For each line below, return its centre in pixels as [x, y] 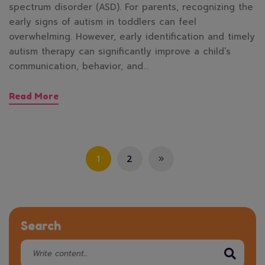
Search [41, 226]
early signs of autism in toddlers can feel [103, 22]
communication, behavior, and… [79, 67]
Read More [34, 96]
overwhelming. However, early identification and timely [132, 37]
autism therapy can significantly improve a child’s [120, 52]
